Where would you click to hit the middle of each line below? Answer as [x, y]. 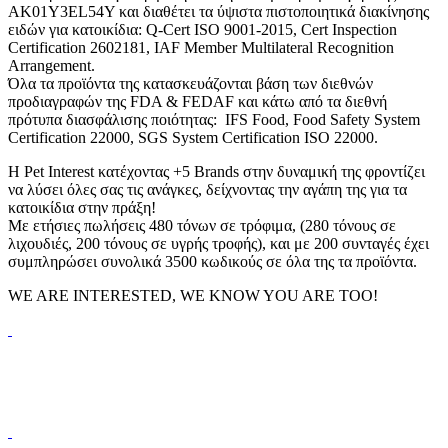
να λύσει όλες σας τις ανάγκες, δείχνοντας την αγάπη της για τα [207, 190]
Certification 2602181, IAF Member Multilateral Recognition [201, 48]
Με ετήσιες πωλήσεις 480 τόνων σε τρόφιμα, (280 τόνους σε [202, 226]
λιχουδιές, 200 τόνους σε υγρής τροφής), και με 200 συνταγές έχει [218, 244]
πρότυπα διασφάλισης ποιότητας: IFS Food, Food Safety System [214, 120]
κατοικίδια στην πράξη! [82, 208]
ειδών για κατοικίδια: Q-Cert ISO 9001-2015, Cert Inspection [202, 30]
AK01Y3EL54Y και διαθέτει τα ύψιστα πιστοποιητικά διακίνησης [218, 12]
